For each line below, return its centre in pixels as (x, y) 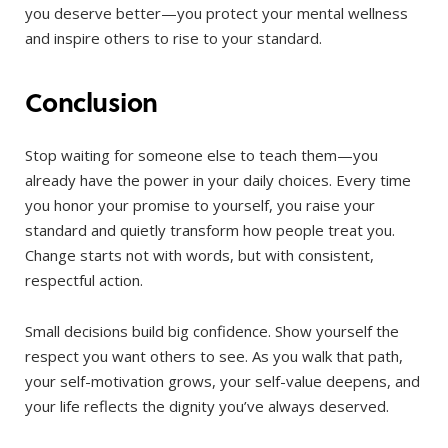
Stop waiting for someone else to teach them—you (201, 155)
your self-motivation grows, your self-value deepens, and (222, 381)
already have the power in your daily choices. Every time (218, 180)
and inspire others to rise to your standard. (173, 37)
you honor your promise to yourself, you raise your (200, 205)
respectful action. (84, 280)
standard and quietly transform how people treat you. (210, 230)
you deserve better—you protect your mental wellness (216, 12)
